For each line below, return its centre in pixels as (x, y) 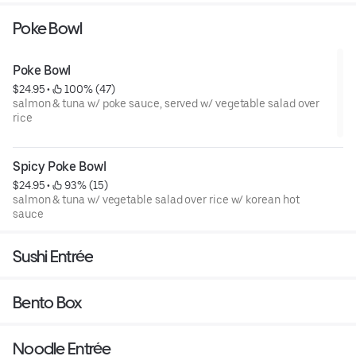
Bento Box (47, 303)
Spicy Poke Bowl (60, 167)
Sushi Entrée (53, 257)
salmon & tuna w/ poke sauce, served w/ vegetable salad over (166, 104)
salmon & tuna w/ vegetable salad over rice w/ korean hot (156, 200)
